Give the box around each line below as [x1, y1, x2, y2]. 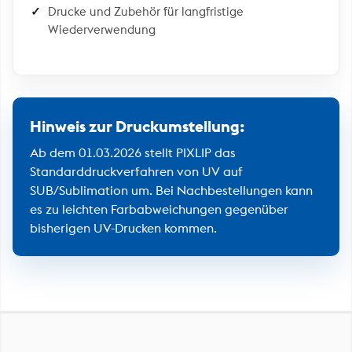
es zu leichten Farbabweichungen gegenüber [30, 201, 288, 217]
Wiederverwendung [48, 22, 156, 37]
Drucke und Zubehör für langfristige [48, 4, 244, 19]
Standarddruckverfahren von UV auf [30, 163, 243, 179]
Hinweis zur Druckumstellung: [30, 116, 245, 136]
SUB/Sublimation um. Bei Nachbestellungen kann [30, 182, 313, 198]
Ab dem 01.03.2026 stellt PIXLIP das [30, 145, 236, 160]
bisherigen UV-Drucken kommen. [30, 220, 217, 236]
